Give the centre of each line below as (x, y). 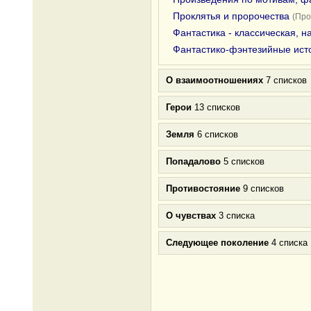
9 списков (262, 188)
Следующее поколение (217, 243)
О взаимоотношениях (215, 80)
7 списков (285, 80)
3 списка (235, 216)
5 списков (243, 161)
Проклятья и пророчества (231, 16)
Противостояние (203, 188)
